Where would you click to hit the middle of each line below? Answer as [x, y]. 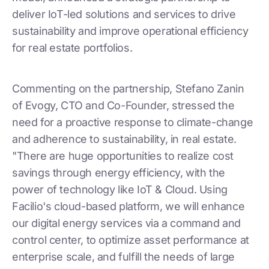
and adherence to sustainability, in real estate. [124, 139]
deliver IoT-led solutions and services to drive [124, 14]
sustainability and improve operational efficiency [130, 31]
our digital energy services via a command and [127, 223]
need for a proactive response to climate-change [133, 122]
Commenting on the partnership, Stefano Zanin [128, 88]
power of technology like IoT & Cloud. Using [120, 189]
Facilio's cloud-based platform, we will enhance [128, 206]
